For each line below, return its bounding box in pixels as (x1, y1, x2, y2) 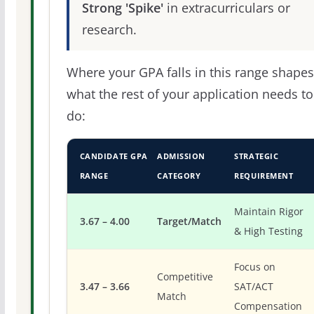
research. (81, 21, 137, 38)
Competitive (157, 271, 214, 284)
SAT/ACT (234, 280, 274, 294)
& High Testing (234, 225, 303, 238)
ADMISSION (157, 151, 205, 162)
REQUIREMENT (234, 170, 294, 182)
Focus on (234, 261, 276, 274)
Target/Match (157, 215, 222, 228)
